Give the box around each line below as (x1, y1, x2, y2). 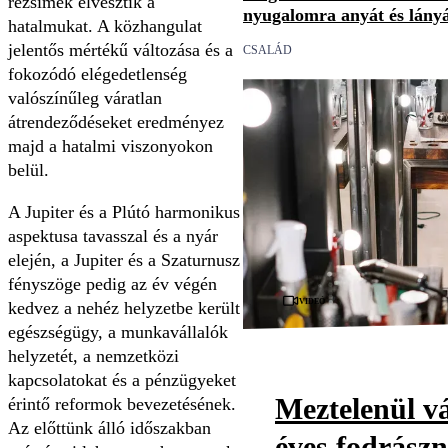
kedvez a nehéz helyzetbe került (8, 297, 240, 318)
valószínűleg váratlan (8, 87, 162, 108)
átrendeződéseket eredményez (8, 111, 224, 132)
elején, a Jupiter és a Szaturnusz (8, 249, 240, 270)
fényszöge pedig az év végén (8, 273, 217, 294)
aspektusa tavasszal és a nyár (8, 225, 218, 246)
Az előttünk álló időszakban (8, 417, 211, 438)
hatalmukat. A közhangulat (8, 15, 202, 36)
